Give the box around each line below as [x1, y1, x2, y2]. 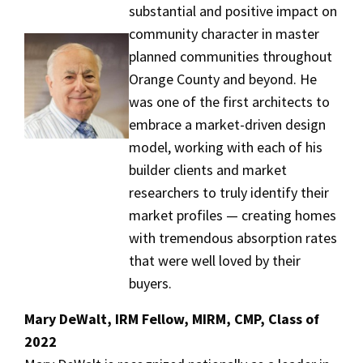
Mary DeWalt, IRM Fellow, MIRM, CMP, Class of [24, 310, 319, 328]
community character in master [129, 24, 320, 43]
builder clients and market [129, 160, 288, 179]
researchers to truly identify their [129, 183, 330, 202]
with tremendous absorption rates [129, 228, 338, 247]
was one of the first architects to [129, 92, 331, 111]
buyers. [129, 274, 173, 293]
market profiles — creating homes [129, 206, 337, 224]
